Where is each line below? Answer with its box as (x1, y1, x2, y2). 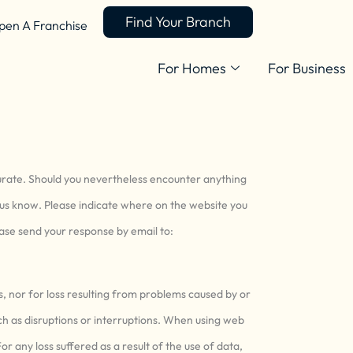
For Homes (158, 58, 226, 77)
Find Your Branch (124, 13, 231, 31)
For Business (268, 58, 346, 77)
